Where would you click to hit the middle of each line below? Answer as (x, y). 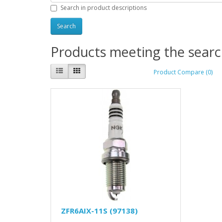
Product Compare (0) (183, 72)
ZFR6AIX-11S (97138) (99, 210)
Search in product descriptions (104, 7)
